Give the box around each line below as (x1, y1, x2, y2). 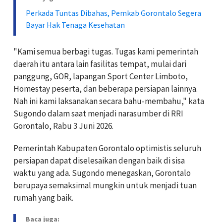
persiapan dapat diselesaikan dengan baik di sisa (13, 155, 185, 166)
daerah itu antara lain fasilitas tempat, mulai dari (13, 58, 186, 69)
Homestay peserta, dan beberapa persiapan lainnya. (13, 83, 198, 94)
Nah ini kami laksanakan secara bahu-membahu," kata (13, 95, 204, 107)
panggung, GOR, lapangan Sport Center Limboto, (13, 70, 188, 82)
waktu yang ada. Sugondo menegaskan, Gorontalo (13, 167, 191, 178)
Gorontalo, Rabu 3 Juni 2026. (13, 120, 113, 131)
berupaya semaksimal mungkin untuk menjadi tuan (13, 179, 197, 191)
